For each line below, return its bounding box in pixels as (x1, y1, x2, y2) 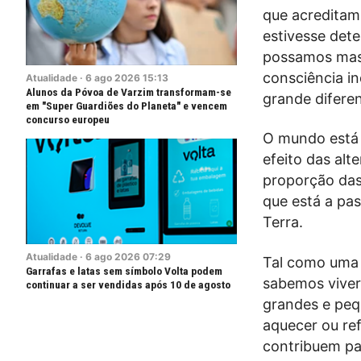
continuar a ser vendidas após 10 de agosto (26, 278, 230, 291)
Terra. (263, 214, 303, 231)
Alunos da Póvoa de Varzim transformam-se (26, 85, 231, 98)
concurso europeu (26, 113, 110, 126)
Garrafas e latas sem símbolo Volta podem (26, 264, 222, 277)
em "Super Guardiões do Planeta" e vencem (26, 99, 227, 112)
